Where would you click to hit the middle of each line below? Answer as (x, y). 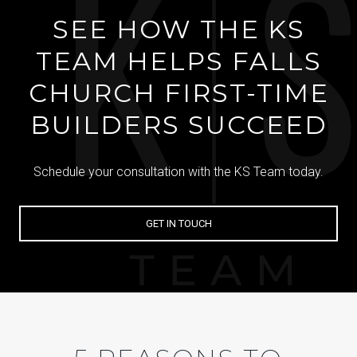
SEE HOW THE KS (178, 29)
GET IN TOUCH (178, 223)
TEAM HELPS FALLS (178, 61)
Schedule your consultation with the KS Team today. (178, 171)
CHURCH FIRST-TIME (178, 93)
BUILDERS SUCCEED (178, 125)
